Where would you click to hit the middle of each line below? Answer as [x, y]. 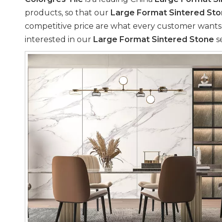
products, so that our [68, 13]
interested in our [59, 39]
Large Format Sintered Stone [154, 39]
